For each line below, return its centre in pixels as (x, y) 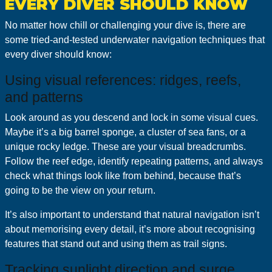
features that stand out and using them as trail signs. (117, 244)
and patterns (44, 97)
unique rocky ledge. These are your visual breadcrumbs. (125, 147)
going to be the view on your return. (81, 190)
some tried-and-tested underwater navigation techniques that (135, 40)
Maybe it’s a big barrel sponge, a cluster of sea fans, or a (125, 132)
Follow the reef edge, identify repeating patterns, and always (134, 161)
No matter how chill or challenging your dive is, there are (125, 25)
